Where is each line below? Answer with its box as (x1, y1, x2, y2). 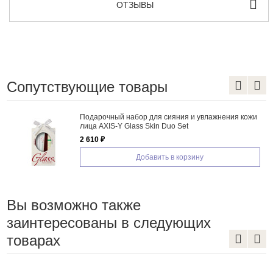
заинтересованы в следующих (6, 214, 211, 231)
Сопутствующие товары (6, 78, 168, 95)
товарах (6, 232, 60, 249)
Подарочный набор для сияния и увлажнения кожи (79, 112, 257, 121)
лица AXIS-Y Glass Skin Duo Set (79, 121, 188, 130)
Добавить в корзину (136, 152, 204, 161)
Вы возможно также (6, 196, 141, 213)
